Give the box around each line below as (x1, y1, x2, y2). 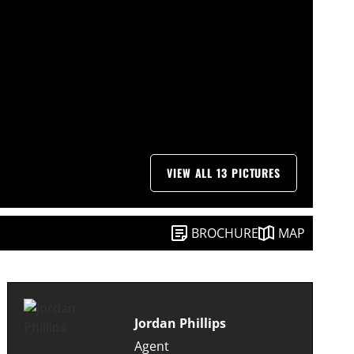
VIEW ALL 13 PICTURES (167, 164, 281, 182)
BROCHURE (191, 224, 258, 243)
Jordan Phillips (134, 314, 227, 332)
